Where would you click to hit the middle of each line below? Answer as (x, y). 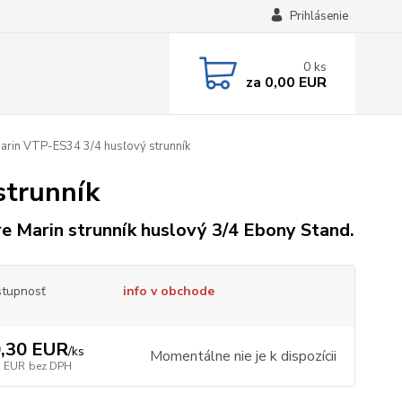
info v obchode (168, 291)
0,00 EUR (293, 82)
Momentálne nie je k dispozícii (243, 356)
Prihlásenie (319, 16)
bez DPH (50, 366)
